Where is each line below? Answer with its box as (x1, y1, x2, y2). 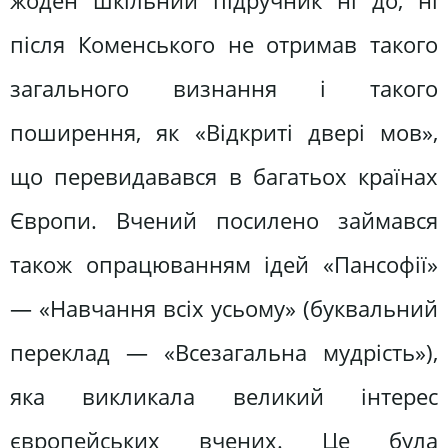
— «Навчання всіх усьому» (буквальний (10, 293, 438, 325)
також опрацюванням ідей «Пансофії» (10, 249, 438, 281)
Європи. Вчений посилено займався (10, 205, 438, 237)
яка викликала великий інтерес (10, 381, 438, 413)
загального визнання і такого (10, 73, 438, 105)
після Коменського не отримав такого (10, 29, 438, 61)
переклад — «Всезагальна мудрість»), (10, 337, 438, 369)
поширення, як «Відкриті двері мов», (10, 117, 438, 149)
